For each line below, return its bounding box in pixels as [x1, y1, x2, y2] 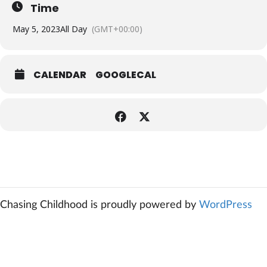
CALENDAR [33, 68, 86, 82]
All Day [60, 23, 87, 35]
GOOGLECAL [95, 68, 156, 82]
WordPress [199, 200, 252, 210]
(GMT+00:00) [92, 23, 142, 35]
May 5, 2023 [13, 23, 60, 35]
